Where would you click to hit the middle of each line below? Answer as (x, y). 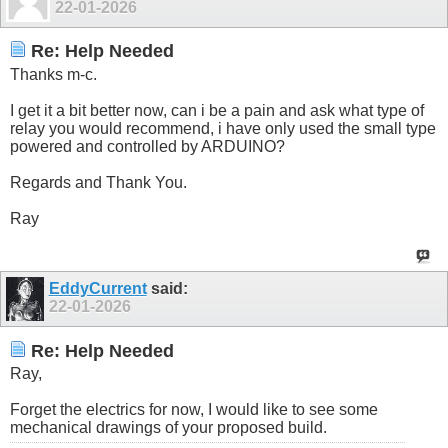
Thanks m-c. (53, 74)
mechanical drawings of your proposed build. (168, 428)
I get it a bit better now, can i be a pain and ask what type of (217, 110)
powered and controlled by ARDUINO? (147, 146)
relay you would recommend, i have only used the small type (223, 128)
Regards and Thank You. (98, 182)
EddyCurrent (97, 288)
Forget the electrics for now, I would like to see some (194, 410)
